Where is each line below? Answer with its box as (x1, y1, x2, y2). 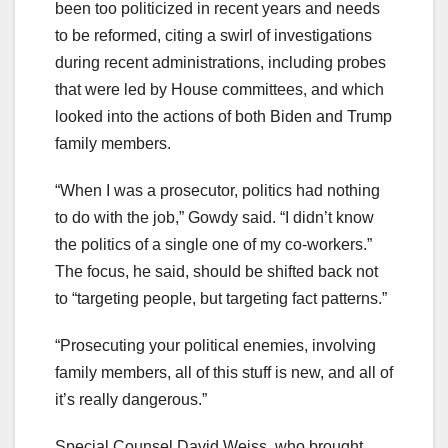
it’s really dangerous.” (55, 390, 207, 408)
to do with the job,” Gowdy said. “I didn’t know (55, 208, 374, 226)
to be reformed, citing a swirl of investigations (55, 26, 372, 44)
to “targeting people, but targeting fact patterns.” (55, 289, 387, 307)
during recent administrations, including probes (55, 53, 386, 71)
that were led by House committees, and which (55, 80, 384, 98)
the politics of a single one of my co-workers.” (55, 235, 372, 253)
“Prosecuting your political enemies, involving (55, 336, 376, 354)
